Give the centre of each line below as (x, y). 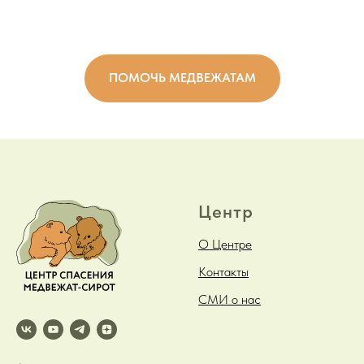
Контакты (223, 272)
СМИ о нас (230, 300)
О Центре (225, 245)
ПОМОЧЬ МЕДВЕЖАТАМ (182, 78)
